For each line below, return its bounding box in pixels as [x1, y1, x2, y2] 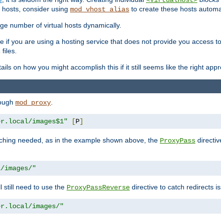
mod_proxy [15, 98, 51, 107]
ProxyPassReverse [67, 183, 130, 191]
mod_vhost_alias [70, 5, 129, 14]
